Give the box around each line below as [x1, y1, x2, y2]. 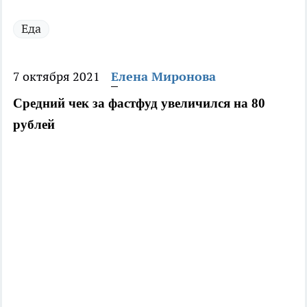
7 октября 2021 [13, 69, 100, 85]
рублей [13, 117, 55, 132]
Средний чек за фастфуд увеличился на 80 [13, 96, 265, 111]
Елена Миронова [111, 69, 216, 85]
